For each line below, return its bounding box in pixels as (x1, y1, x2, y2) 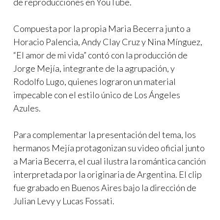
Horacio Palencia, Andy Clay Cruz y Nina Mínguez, (13, 36, 202, 47)
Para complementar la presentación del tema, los (13, 129, 196, 140)
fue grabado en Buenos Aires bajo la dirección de (13, 182, 196, 193)
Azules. (13, 103, 41, 113)
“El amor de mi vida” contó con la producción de (13, 50, 188, 60)
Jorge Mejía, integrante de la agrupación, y (13, 63, 175, 74)
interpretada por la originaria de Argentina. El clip (13, 169, 202, 180)
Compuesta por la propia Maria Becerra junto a (13, 23, 191, 34)
